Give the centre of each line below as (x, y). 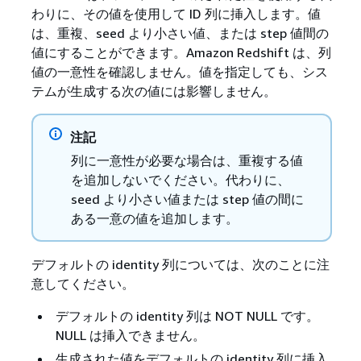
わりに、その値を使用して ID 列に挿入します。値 (176, 13)
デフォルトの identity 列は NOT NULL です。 (187, 315)
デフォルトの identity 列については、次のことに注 (180, 264)
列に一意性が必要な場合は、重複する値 (187, 160)
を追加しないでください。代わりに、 (180, 179)
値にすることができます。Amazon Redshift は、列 (181, 52)
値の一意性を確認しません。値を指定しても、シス (179, 71)
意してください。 (83, 283)
